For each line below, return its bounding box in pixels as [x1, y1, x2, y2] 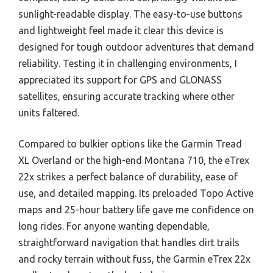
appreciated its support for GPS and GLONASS [18, 74, 222, 85]
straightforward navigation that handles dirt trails [18, 236, 239, 248]
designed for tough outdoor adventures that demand [18, 41, 254, 52]
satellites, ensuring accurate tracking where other [18, 90, 235, 102]
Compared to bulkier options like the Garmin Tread [18, 138, 242, 149]
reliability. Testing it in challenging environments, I [18, 57, 237, 69]
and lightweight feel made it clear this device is [18, 24, 224, 36]
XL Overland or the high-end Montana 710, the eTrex [18, 154, 249, 166]
